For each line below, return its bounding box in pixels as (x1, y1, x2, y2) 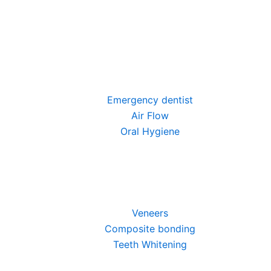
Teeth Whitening (113, 238, 187, 250)
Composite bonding (105, 223, 195, 235)
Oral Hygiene (120, 125, 180, 137)
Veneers (132, 207, 168, 219)
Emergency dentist (107, 94, 193, 106)
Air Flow (131, 109, 169, 122)
